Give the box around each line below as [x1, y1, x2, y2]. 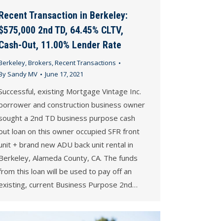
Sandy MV [7, 70, 37, 79]
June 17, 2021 [45, 70, 83, 79]
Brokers [28, 58, 52, 68]
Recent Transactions [55, 58, 116, 68]
